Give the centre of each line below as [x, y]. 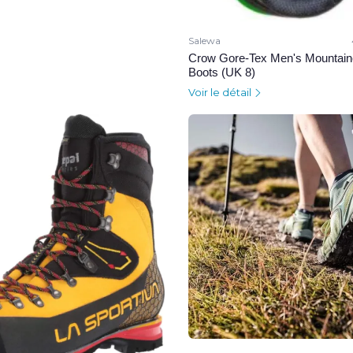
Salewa [204, 41]
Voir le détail [221, 93]
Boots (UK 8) [221, 72]
